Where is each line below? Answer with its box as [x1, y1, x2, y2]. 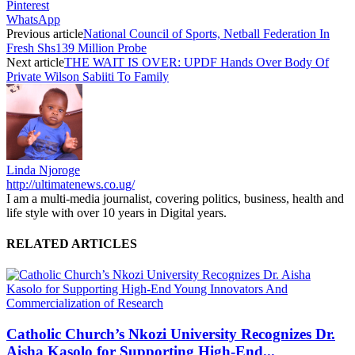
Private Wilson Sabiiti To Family [6, 69, 169, 83]
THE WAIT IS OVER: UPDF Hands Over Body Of [64, 55, 329, 69]
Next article [6, 55, 64, 69]
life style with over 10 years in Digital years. [6, 205, 227, 219]
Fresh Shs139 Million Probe [6, 40, 147, 55]
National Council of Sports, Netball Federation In [83, 26, 330, 40]
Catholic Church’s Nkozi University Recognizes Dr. [6, 326, 335, 343]
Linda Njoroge [6, 162, 80, 177]
